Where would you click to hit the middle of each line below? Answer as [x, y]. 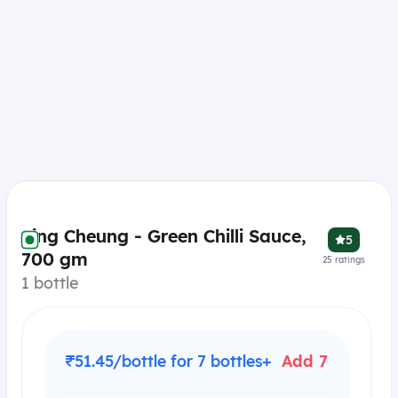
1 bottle [50, 283]
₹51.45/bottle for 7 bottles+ [168, 362]
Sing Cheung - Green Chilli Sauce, [163, 236]
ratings [350, 260]
